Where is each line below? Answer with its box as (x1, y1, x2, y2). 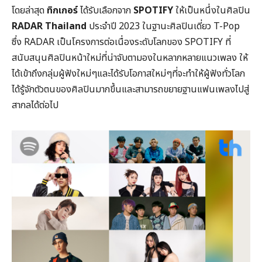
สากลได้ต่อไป (12, 98, 58, 112)
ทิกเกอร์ (47, 3, 78, 18)
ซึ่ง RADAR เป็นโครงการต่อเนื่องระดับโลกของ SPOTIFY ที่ (12, 35, 231, 49)
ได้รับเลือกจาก (78, 3, 133, 18)
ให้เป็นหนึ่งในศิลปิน (173, 3, 250, 18)
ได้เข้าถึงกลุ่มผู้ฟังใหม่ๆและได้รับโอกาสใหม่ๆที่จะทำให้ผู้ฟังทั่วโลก (12, 66, 245, 81)
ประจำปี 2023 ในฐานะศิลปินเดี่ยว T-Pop (87, 19, 240, 33)
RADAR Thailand (12, 19, 87, 33)
